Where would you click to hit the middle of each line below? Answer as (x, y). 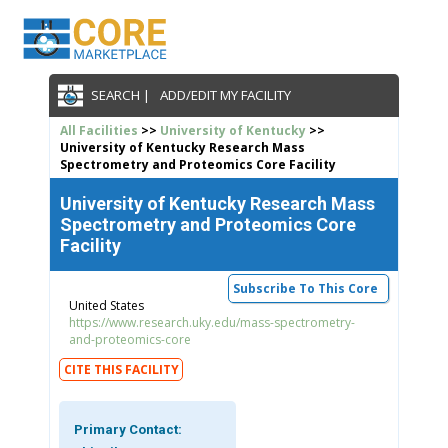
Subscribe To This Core (306, 288)
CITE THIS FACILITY (122, 369)
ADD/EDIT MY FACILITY (226, 95)
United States (106, 305)
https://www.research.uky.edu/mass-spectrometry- (211, 322)
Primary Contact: (127, 430)
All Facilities (98, 130)
